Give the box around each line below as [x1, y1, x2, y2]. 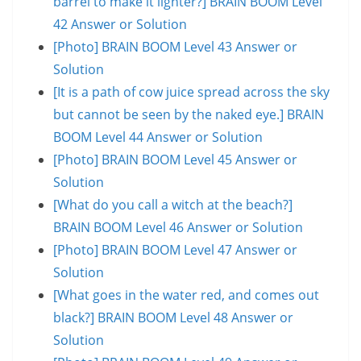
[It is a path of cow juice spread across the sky [53, 82, 330, 101]
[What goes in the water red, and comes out [53, 285, 319, 304]
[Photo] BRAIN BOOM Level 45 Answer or [53, 150, 297, 168]
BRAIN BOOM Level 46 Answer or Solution [53, 218, 303, 236]
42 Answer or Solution [53, 15, 187, 33]
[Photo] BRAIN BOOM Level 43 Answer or [53, 37, 297, 56]
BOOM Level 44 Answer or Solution [53, 127, 263, 146]
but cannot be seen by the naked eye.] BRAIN [53, 105, 324, 123]
